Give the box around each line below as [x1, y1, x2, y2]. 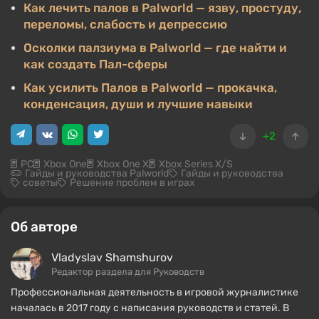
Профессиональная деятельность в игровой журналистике [11, 286, 298, 299]
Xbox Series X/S [159, 158, 233, 171]
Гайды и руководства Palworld [25, 167, 169, 180]
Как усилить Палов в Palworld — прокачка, [23, 80, 277, 95]
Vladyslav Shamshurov [51, 250, 173, 264]
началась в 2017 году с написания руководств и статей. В [11, 302, 289, 315]
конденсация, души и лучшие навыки [23, 97, 253, 112]
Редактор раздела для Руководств [51, 266, 204, 277]
